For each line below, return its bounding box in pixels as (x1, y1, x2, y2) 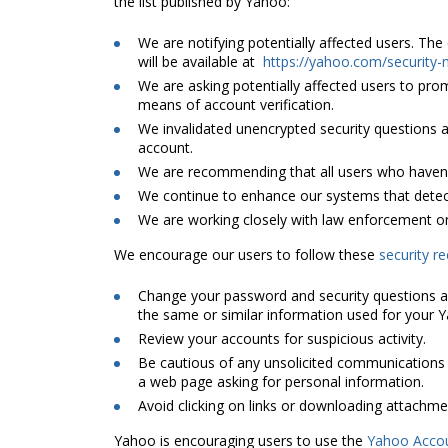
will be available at (138, 52, 263, 72)
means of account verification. (138, 95, 334, 115)
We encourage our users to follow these (114, 245, 379, 265)
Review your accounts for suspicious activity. (138, 329, 430, 349)
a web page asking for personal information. (138, 372, 424, 392)
